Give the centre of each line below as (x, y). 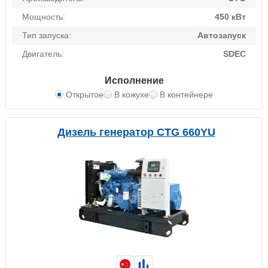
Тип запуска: (47, 36)
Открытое (85, 95)
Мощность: (44, 17)
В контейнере (186, 95)
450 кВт (230, 17)
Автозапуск (222, 36)
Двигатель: (43, 54)
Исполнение (134, 81)
